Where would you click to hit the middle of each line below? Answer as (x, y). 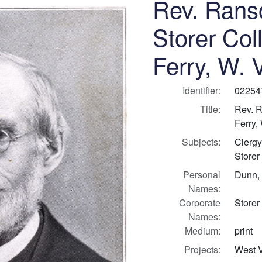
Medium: (202, 231)
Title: (210, 109)
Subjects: (201, 142)
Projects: (202, 249)
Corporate (199, 203)
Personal (201, 175)
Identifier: (201, 90)
